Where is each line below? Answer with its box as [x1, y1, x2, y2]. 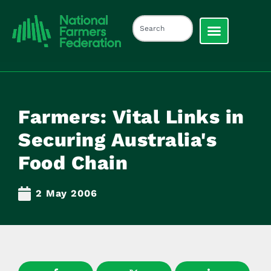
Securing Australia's [18, 128, 217, 151]
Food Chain [18, 151, 128, 174]
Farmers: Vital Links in [18, 105, 244, 128]
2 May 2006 [36, 187, 97, 199]
